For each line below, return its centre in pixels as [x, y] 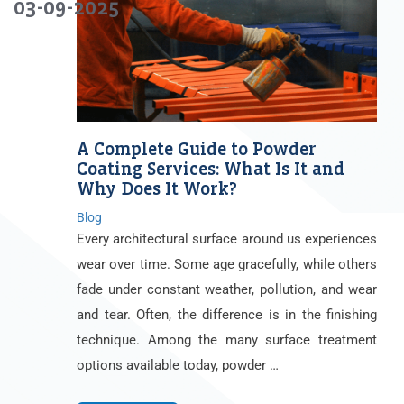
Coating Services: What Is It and [211, 169]
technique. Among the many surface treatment [227, 340]
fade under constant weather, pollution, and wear [227, 289]
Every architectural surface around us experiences [227, 239]
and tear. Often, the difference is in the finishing [227, 314]
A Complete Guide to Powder [197, 149]
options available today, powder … [178, 365]
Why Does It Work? [157, 188]
